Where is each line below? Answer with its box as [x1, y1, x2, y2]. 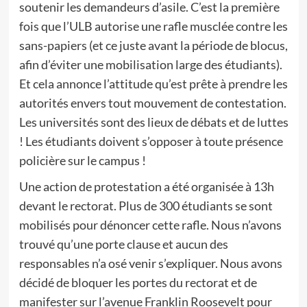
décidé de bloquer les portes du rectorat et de [19, 275, 257, 290]
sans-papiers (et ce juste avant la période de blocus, [19, 38, 288, 53]
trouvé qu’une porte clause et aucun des [19, 236, 228, 251]
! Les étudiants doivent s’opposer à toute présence [19, 134, 283, 149]
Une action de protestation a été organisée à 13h [19, 179, 274, 194]
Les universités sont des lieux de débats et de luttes [19, 114, 288, 130]
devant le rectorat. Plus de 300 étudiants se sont [19, 198, 273, 213]
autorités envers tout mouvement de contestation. [19, 95, 286, 110]
